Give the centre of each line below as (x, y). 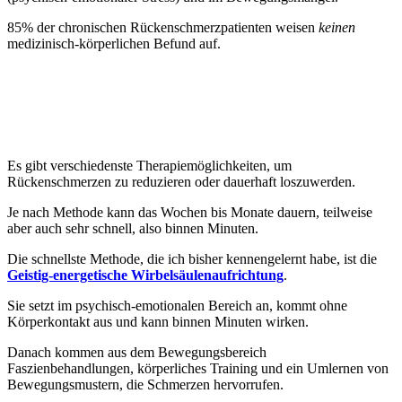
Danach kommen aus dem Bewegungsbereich (137, 352)
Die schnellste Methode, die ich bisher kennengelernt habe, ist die (192, 258)
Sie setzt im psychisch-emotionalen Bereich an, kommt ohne (177, 305)
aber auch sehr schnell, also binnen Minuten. (133, 228)
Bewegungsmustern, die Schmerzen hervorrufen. (145, 384)
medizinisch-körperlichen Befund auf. (114, 43)
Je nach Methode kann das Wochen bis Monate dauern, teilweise (190, 212)
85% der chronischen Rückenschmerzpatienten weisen (163, 27)
